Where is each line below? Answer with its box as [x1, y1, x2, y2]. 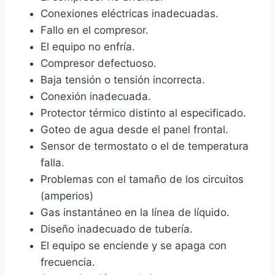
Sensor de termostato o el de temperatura [41, 139, 249, 152]
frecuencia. [41, 255, 95, 268]
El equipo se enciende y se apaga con [41, 239, 227, 252]
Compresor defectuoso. [41, 56, 157, 69]
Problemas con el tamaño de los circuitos [41, 172, 244, 185]
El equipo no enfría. [41, 40, 135, 53]
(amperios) [41, 189, 93, 202]
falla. [41, 156, 64, 169]
